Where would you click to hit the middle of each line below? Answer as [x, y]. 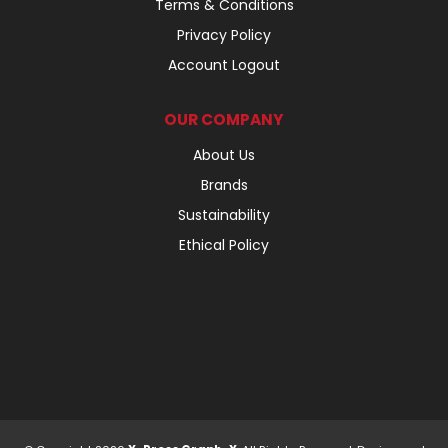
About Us [224, 155]
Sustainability [224, 215]
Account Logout [224, 65]
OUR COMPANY [224, 120]
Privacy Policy [224, 35]
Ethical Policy [224, 245]
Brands [224, 185]
